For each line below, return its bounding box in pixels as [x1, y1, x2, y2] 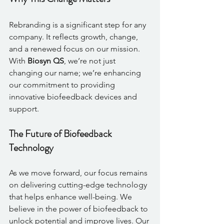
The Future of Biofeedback [9, 126, 114, 141]
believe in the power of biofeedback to [9, 203, 150, 213]
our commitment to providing [9, 79, 117, 89]
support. [9, 103, 41, 113]
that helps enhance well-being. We [9, 191, 134, 201]
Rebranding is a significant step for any [9, 19, 148, 29]
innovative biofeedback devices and [9, 91, 139, 101]
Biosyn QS [27, 55, 64, 65]
